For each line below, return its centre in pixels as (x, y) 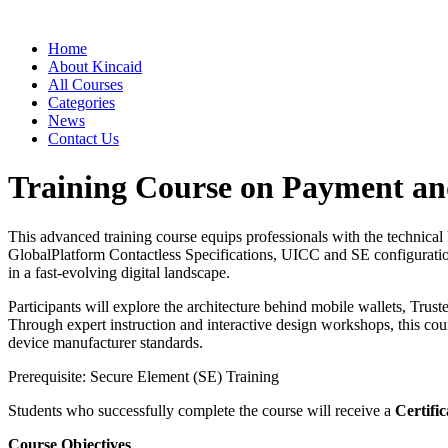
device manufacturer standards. (105, 342)
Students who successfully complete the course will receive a (201, 410)
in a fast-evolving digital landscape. (119, 272)
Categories (81, 102)
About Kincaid (95, 66)
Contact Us (83, 138)
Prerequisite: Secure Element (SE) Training (143, 376)
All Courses (85, 84)
